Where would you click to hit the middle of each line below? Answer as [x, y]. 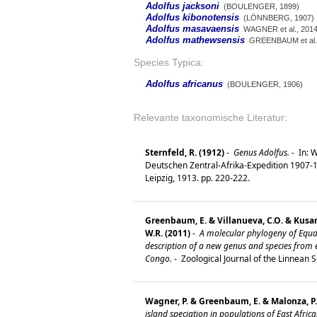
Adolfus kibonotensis [192, 18]
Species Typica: [169, 63]
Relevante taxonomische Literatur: [211, 118]
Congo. [158, 259]
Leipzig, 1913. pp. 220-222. [201, 178]
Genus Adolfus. [260, 153]
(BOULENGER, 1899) [259, 7]
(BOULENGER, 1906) [263, 85]
